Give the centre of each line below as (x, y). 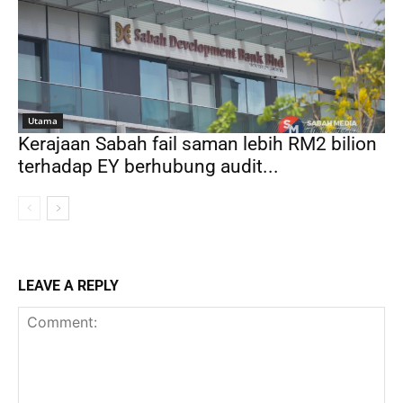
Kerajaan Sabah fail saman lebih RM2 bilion (197, 143)
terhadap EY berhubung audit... (148, 166)
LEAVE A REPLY (68, 285)
